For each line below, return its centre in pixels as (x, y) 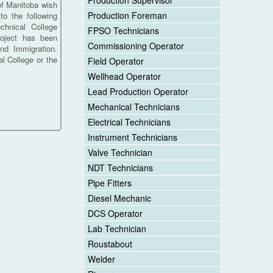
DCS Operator (115, 214)
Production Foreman (127, 16)
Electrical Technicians (129, 122)
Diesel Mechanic (119, 198)
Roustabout (110, 244)
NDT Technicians (120, 168)
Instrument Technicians (132, 137)
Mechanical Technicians (133, 107)
